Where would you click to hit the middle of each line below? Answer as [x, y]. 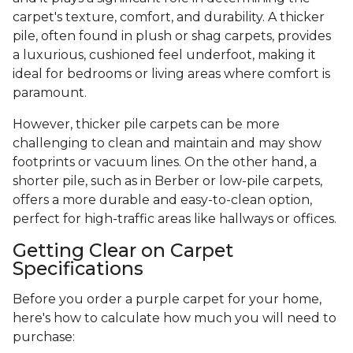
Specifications [78, 269]
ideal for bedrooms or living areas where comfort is [171, 74]
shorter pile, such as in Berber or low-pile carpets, [167, 181]
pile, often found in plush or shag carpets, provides [172, 36]
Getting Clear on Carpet [123, 251]
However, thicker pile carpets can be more [146, 124]
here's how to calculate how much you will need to [175, 318]
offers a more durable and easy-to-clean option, [162, 200]
